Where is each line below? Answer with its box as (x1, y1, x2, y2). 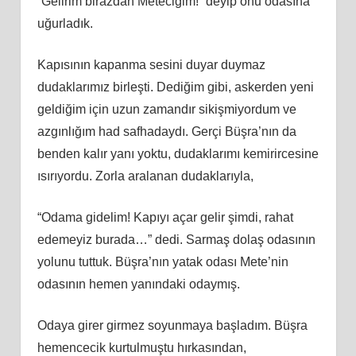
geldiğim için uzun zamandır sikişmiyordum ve (37, 102, 296, 116)
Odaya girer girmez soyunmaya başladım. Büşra (37, 318, 308, 332)
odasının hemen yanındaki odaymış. (37, 277, 240, 291)
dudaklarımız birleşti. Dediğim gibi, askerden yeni (37, 79, 314, 94)
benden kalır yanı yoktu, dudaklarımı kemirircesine (37, 146, 319, 161)
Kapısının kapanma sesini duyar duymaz (37, 57, 265, 72)
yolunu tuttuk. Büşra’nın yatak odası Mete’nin (37, 254, 288, 269)
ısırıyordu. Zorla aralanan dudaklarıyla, (37, 168, 253, 183)
